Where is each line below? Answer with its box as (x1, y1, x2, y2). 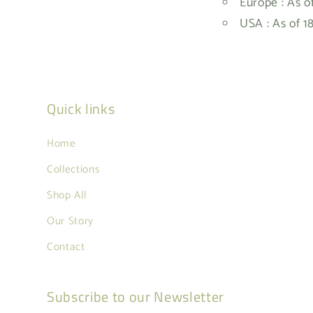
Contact (47, 238, 85, 256)
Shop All (47, 186, 87, 204)
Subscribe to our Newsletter (47, 286, 224, 308)
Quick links (47, 98, 115, 119)
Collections (47, 160, 100, 178)
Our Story (47, 212, 94, 230)
